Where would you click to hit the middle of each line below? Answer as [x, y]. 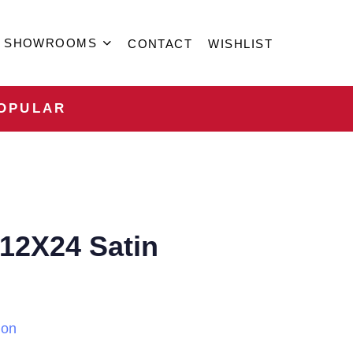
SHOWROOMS [51, 43]
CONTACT [160, 44]
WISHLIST [240, 44]
